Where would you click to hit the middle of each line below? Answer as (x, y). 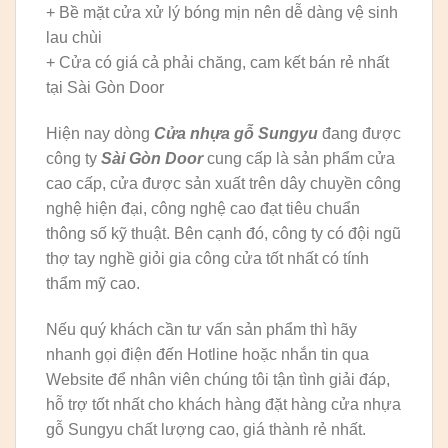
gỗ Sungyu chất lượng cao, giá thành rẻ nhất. (206, 429)
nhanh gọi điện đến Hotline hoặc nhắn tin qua (207, 354)
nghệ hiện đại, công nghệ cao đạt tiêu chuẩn (203, 209)
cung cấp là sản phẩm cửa (299, 159)
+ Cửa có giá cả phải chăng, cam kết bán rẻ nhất (217, 63)
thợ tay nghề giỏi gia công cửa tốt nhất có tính (207, 259)
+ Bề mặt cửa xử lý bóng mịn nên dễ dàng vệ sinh (222, 13)
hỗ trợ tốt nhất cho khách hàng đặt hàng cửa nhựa (223, 404)
